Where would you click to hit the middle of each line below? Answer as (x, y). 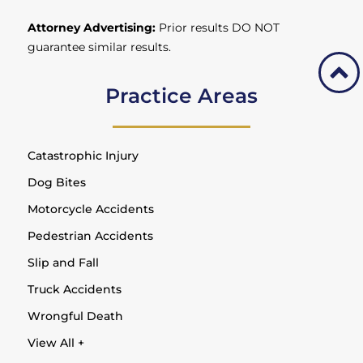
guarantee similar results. (100, 47)
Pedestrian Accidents (91, 235)
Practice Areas (181, 95)
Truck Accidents (75, 289)
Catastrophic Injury (83, 155)
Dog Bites (57, 182)
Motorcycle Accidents (91, 209)
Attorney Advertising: (92, 28)
